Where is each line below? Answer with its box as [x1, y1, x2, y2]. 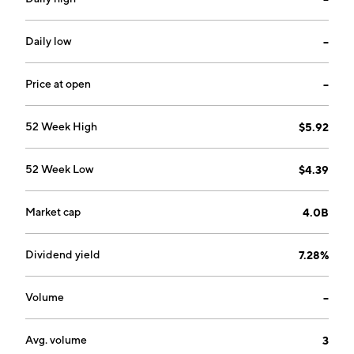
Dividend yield [25, 248, 100, 261]
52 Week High [25, 120, 97, 133]
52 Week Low [25, 163, 94, 175]
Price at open [25, 77, 91, 90]
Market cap [25, 205, 81, 218]
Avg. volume [25, 333, 87, 346]
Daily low [25, 35, 72, 47]
